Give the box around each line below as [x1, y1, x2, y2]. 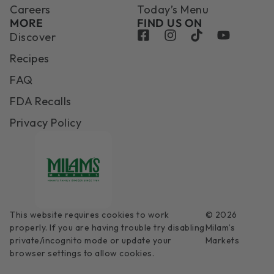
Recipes [10, 51, 50, 65]
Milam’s [205, 221, 235, 233]
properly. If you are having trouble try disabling [10, 221, 205, 233]
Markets [205, 234, 240, 246]
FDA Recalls [10, 94, 72, 108]
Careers [10, 2, 51, 17]
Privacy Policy [10, 115, 81, 130]
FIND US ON [137, 15, 202, 30]
